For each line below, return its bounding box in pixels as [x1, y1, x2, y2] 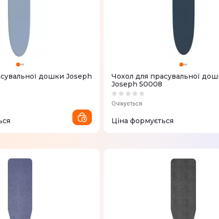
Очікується [111, 100, 142, 107]
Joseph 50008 [111, 80, 162, 88]
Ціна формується [111, 116, 174, 125]
